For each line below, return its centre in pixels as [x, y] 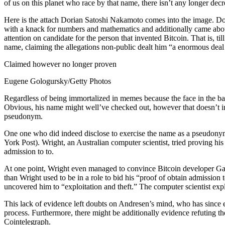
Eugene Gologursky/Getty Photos [58, 81]
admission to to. [29, 151]
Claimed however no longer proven [60, 64]
